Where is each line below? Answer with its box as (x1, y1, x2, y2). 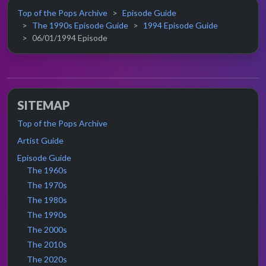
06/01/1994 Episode (32, 33, 107, 43)
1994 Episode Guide (143, 20, 218, 31)
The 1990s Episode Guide (32, 20, 128, 31)
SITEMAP (17, 98, 70, 113)
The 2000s (27, 224, 67, 235)
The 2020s (27, 254, 67, 265)
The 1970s (27, 180, 67, 191)
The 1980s (27, 195, 67, 205)
